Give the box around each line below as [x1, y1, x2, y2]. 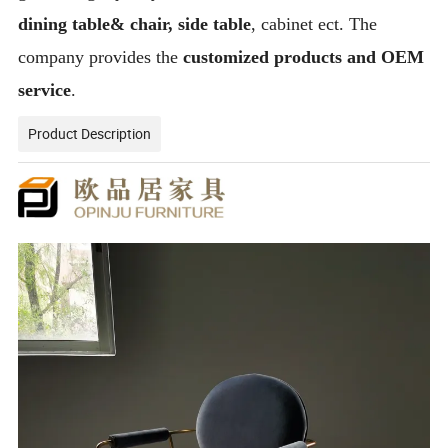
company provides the [18, 47, 184, 68]
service [18, 80, 72, 101]
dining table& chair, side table [18, 14, 252, 35]
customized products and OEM [183, 47, 425, 68]
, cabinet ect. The [251, 14, 378, 35]
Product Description [28, 124, 152, 144]
